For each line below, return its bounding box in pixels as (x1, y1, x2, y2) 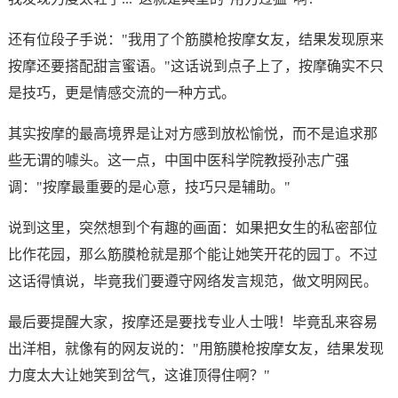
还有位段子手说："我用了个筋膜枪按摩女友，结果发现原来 (7, 32, 384, 47)
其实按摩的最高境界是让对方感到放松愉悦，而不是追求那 (7, 126, 378, 141)
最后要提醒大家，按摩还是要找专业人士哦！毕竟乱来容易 (7, 314, 378, 330)
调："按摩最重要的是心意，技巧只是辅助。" (7, 179, 291, 195)
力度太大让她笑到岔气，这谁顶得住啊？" (7, 368, 270, 383)
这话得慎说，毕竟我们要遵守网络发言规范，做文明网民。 (7, 274, 378, 289)
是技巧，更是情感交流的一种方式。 (7, 85, 235, 100)
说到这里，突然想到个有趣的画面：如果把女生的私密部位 (7, 220, 378, 235)
